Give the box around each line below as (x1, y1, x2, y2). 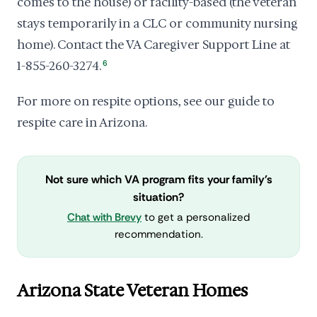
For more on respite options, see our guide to (17, 93, 275, 109)
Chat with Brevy (67, 210, 142, 224)
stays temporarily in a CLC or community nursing (17, 16, 298, 31)
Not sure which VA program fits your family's (45, 172, 272, 187)
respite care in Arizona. (17, 115, 147, 130)
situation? (133, 190, 184, 204)
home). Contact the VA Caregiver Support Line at (17, 37, 290, 52)
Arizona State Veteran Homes (17, 279, 248, 302)
